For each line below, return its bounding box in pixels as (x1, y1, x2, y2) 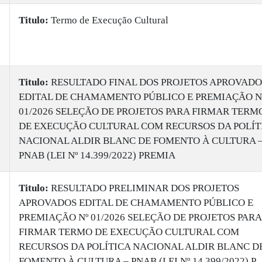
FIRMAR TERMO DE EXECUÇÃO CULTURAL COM (19, 226, 239, 237)
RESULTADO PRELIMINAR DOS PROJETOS (49, 182, 239, 194)
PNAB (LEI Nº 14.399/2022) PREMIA (19, 150, 175, 161)
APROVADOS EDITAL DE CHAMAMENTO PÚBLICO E (19, 197, 253, 208)
